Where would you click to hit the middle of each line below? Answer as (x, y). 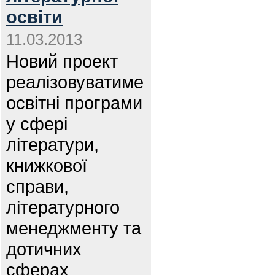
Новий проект (62, 61)
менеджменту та (74, 228)
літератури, (52, 145)
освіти (34, 17)
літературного (63, 207)
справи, (37, 186)
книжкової (47, 165)
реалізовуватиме (75, 82)
